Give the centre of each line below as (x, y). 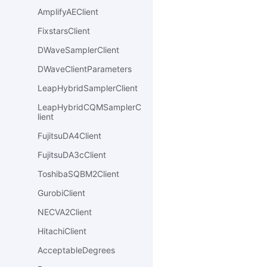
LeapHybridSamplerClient (88, 88)
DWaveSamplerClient (78, 50)
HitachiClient (62, 231)
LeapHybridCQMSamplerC (89, 107)
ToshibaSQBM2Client (78, 174)
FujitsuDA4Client (69, 136)
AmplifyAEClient (68, 12)
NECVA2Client (65, 212)
